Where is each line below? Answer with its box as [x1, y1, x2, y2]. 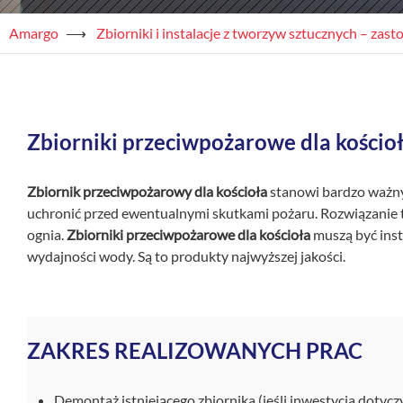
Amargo [9, 24, 58, 41]
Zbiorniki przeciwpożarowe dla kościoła [67, 226, 310, 243]
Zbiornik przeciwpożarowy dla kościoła [27, 183, 267, 200]
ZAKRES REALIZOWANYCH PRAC [27, 337, 363, 363]
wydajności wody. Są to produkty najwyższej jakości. [27, 247, 345, 264]
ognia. [27, 226, 67, 243]
